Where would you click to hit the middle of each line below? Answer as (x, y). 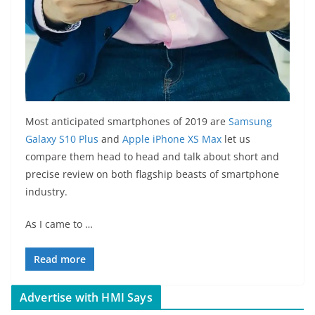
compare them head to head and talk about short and (152, 156)
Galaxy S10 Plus (62, 139)
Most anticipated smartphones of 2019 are (127, 121)
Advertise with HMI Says (86, 297)
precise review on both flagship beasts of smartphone (152, 174)
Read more (60, 259)
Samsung (250, 121)
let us (236, 139)
